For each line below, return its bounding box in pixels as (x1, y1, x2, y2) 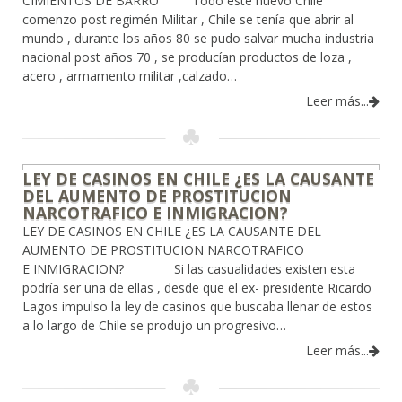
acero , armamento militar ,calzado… (22, 67, 237, 85)
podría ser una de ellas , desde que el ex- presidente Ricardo (22, 279, 371, 297)
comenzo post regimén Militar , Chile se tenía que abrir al (22, 11, 354, 29)
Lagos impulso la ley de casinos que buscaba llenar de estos (22, 298, 372, 316)
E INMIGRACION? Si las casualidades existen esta (22, 260, 355, 278)
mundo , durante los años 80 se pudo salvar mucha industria (22, 30, 374, 48)
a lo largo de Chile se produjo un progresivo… (22, 317, 286, 335)
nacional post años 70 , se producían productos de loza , (22, 48, 352, 66)
